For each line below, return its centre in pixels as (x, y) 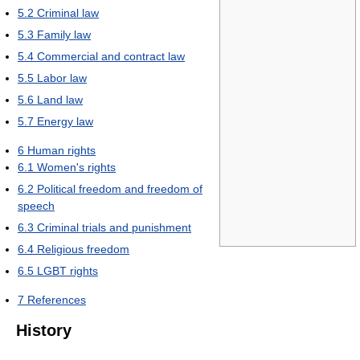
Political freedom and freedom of (120, 189)
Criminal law (68, 13)
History (44, 330)
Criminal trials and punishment (114, 227)
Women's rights (76, 167)
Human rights (61, 150)
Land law (60, 100)
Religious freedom (83, 249)
